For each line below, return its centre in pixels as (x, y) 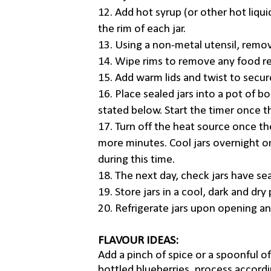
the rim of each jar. (142, 29)
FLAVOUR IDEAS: (138, 241)
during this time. (136, 160)
